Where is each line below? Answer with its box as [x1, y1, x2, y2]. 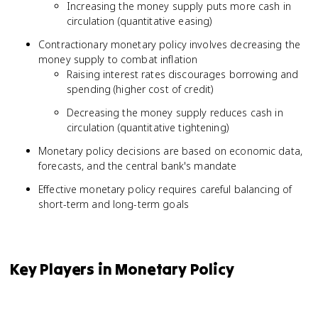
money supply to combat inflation [38, 53, 198, 66]
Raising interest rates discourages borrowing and [67, 67, 299, 81]
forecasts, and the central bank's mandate [38, 159, 237, 172]
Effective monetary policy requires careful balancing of [38, 182, 292, 196]
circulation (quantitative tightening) [67, 121, 229, 134]
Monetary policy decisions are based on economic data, [38, 144, 302, 158]
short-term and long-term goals [38, 197, 189, 211]
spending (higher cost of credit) [67, 82, 214, 96]
